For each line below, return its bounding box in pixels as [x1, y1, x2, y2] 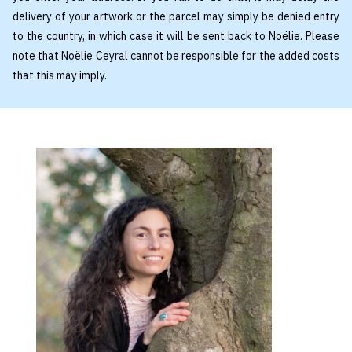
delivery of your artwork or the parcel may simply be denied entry [13, 9, 339, 24]
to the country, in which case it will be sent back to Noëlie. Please [13, 29, 339, 44]
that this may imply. [13, 68, 107, 83]
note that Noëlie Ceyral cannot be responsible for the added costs [13, 49, 339, 64]
